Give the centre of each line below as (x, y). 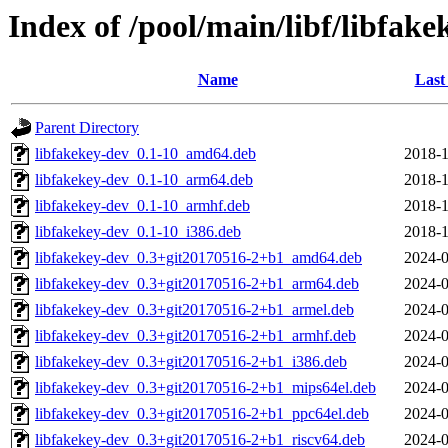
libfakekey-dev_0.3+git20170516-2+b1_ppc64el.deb (202, 414)
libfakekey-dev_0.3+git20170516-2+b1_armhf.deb (195, 336)
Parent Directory (87, 128)
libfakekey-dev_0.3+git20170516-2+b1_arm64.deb (197, 284)
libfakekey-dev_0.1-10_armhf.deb (142, 206)
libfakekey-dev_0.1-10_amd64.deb (145, 154)
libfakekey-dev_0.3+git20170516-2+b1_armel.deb (194, 310)
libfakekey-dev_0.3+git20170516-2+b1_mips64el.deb (205, 388)
